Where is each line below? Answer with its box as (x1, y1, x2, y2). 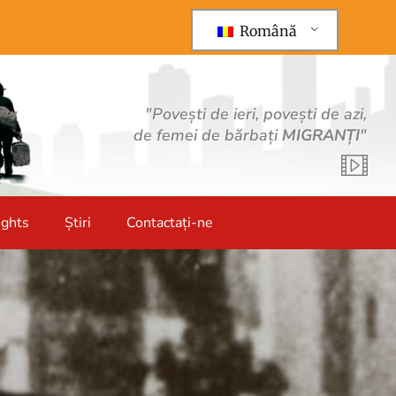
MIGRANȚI (282, 125, 361, 146)
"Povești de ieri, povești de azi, (145, 103, 368, 125)
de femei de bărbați (133, 125, 283, 146)
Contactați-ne (126, 213, 213, 232)
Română (235, 21, 297, 40)
